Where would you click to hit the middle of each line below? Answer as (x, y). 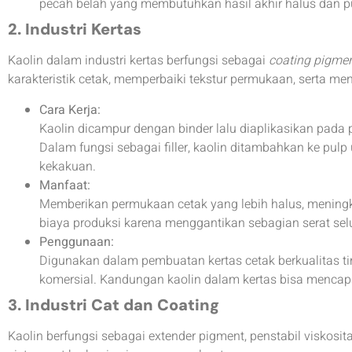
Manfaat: (65, 185)
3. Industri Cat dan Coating (114, 304)
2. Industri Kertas (75, 29)
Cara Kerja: (70, 110)
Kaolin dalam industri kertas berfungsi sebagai (138, 61)
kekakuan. (68, 166)
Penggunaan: (77, 242)
